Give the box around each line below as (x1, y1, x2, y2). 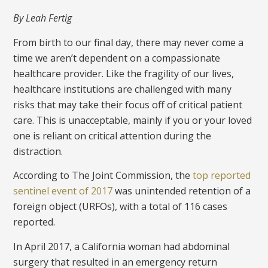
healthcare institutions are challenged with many (13, 82, 232, 96)
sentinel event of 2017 (13, 184, 113, 198)
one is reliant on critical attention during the (13, 129, 212, 142)
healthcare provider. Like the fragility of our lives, (13, 66, 234, 80)
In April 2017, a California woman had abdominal (13, 239, 230, 253)
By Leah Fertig (13, 11, 72, 25)
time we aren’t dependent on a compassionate (13, 51, 221, 65)
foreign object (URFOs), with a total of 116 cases (13, 200, 228, 214)
